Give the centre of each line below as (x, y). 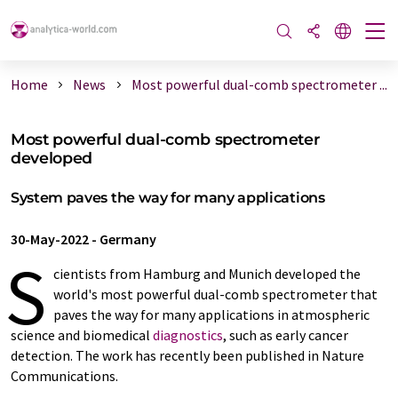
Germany (128, 239)
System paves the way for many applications (168, 198)
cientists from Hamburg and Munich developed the (207, 274)
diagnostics (188, 335)
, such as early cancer (286, 335)
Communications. (64, 376)
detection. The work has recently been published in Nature (187, 355)
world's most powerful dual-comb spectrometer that (215, 294)
